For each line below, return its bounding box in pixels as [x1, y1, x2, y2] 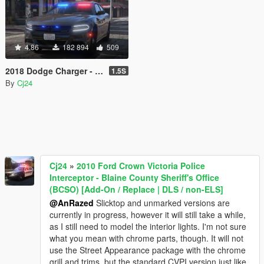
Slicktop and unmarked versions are [94, 196, 230, 209]
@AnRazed [49, 196, 94, 209]
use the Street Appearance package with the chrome [49, 243, 246, 256]
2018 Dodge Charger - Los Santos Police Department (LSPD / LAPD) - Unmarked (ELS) [5, 64, 95, 77]
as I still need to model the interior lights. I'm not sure [49, 220, 246, 232]
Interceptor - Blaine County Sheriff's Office [49, 171, 219, 183]
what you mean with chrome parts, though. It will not [49, 232, 243, 244]
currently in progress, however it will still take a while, [49, 208, 246, 220]
